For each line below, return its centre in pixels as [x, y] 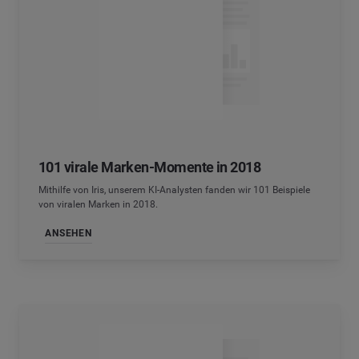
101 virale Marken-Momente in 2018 [150, 167]
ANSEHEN [69, 234]
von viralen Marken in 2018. [98, 204]
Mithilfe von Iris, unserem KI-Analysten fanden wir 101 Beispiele [174, 190]
